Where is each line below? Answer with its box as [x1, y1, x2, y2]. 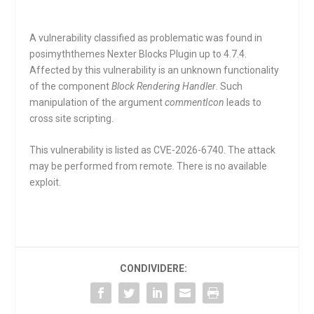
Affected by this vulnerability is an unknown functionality [29, 64, 280, 76]
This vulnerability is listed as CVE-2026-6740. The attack [29, 144, 276, 156]
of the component [29, 81, 112, 92]
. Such [216, 81, 243, 92]
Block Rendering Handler [111, 81, 217, 92]
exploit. [29, 177, 62, 189]
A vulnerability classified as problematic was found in [29, 32, 263, 43]
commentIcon [165, 97, 225, 108]
